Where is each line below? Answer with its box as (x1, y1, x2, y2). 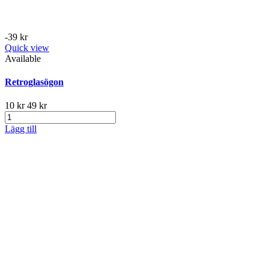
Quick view (5, 42, 49, 53)
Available (5, 53, 41, 64)
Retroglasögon (5, 77, 64, 88)
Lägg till (5, 124, 37, 134)
